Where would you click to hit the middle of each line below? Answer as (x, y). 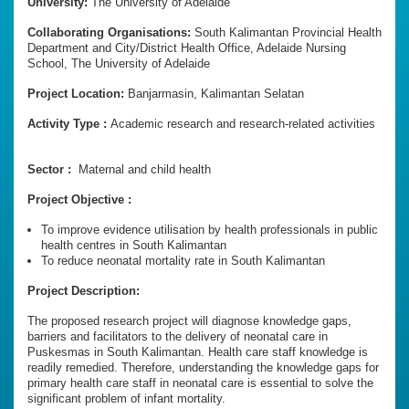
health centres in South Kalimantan (134, 246)
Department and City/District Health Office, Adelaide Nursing (187, 48)
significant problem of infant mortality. (126, 399)
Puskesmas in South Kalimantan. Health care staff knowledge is (198, 352)
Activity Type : (69, 124)
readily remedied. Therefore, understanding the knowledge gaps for (203, 368)
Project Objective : (79, 200)
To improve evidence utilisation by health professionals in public (210, 230)
